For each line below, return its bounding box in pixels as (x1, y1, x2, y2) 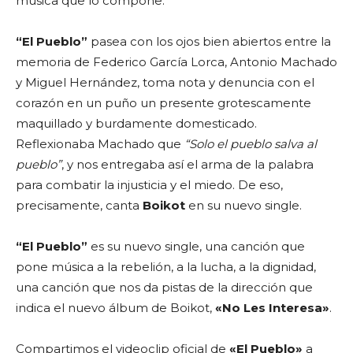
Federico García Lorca (93, 54, 225, 69)
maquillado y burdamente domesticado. (16, 116, 257, 131)
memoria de (16, 54, 93, 69)
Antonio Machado (230, 54, 337, 69)
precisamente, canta (16, 198, 143, 213)
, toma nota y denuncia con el (137, 75, 314, 90)
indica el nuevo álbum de (16, 300, 170, 315)
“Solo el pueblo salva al (184, 136, 317, 151)
